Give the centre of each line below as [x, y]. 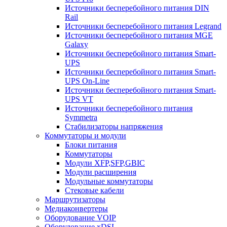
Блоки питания [91, 144]
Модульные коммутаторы [109, 181]
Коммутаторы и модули [85, 135]
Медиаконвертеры [76, 208]
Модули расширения [101, 172]
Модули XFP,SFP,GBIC [105, 163]
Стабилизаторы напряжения [114, 126]
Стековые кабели [94, 190]
